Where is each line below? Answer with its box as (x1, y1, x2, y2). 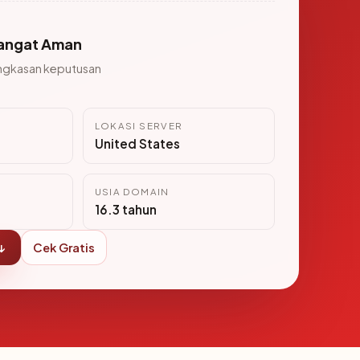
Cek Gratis (33, 240, 95, 255)
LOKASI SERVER (94, 120, 183, 132)
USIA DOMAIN (94, 186, 170, 198)
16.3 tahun (94, 202, 157, 217)
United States (94, 136, 180, 151)
